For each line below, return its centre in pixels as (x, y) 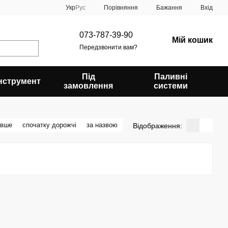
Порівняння (121, 7)
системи (170, 86)
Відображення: (158, 125)
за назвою (102, 125)
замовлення (89, 86)
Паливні (170, 77)
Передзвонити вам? (108, 47)
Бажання (169, 8)
